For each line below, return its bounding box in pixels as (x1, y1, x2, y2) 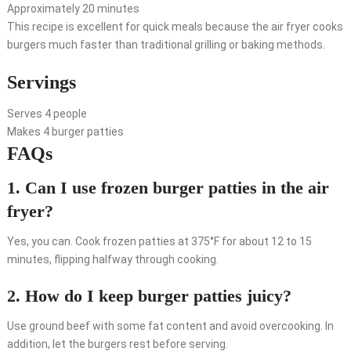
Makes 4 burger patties (6, 125, 124, 139)
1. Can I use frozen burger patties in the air (6, 178, 329, 198)
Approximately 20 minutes (6, 2, 139, 16)
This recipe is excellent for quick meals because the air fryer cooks (6, 20, 343, 34)
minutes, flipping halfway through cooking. (6, 253, 219, 266)
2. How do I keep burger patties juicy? (6, 286, 291, 306)
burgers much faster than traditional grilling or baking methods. (6, 38, 325, 52)
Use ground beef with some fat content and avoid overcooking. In (6, 320, 334, 333)
